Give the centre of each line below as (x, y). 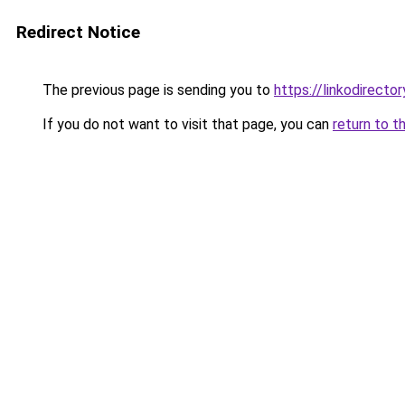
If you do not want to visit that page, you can (186, 124)
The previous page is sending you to (156, 90)
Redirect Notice (78, 32)
